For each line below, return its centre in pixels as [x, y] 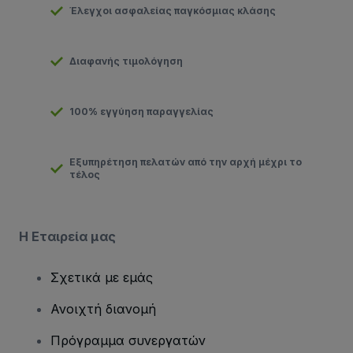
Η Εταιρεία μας [67, 236]
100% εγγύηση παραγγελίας [141, 111]
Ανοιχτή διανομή [103, 308]
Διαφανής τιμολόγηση [126, 61]
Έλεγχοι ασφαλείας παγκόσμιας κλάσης [173, 10]
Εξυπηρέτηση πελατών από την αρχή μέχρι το [186, 162]
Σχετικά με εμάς [102, 277]
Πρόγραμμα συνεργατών [128, 340]
